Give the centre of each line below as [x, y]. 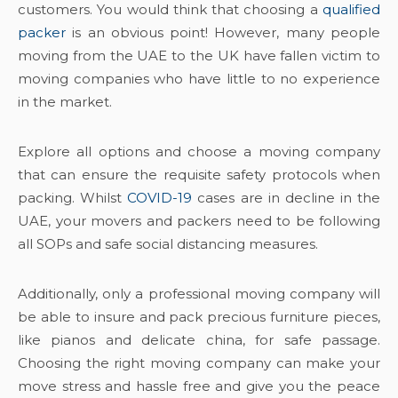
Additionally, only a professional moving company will [199, 294]
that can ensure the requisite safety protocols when [199, 175]
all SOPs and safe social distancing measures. [170, 244]
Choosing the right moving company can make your [199, 363]
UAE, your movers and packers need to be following [199, 221]
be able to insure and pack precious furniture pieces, [199, 317]
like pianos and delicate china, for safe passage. [199, 340]
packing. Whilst [73, 198]
